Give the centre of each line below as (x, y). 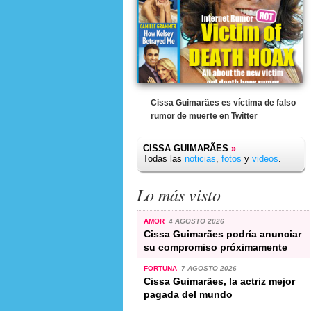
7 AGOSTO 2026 (209, 268)
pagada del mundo (188, 294)
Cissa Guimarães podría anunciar (222, 234)
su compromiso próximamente (216, 247)
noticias (200, 159)
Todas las (164, 159)
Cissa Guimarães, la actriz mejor (219, 281)
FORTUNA (161, 268)
